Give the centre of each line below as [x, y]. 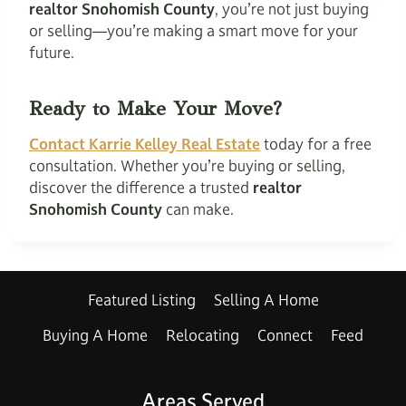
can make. [198, 209]
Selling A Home [266, 300]
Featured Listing [141, 300]
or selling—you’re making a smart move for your [193, 31]
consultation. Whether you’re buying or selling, [187, 166]
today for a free [316, 144]
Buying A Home [95, 336]
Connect [285, 336]
